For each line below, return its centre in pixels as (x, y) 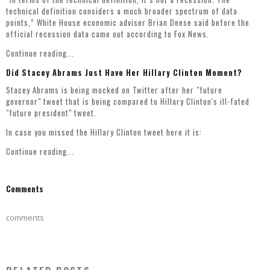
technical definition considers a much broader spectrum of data (122, 11)
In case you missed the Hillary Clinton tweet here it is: (104, 132)
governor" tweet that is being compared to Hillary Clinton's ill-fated (128, 102)
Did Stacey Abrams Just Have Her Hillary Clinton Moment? (124, 73)
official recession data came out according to (90, 34)
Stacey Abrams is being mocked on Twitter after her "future (114, 90)
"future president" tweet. (51, 113)
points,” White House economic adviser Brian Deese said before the (128, 23)
